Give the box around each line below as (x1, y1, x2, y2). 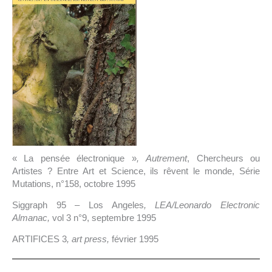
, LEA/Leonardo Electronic (143, 199, 260, 210)
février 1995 (112, 233, 158, 244)
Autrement (146, 152, 188, 163)
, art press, (67, 233, 112, 244)
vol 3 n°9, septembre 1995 (50, 212, 156, 223)
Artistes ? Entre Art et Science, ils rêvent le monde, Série (12, 165, 260, 176)
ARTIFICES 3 (12, 233, 67, 244)
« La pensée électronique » (12, 152, 137, 163)
